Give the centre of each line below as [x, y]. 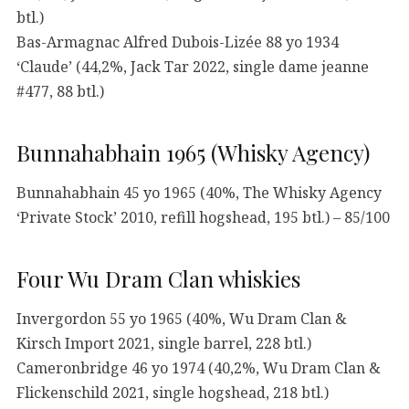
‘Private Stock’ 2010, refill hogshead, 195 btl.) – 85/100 [203, 217]
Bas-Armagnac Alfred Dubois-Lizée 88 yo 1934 [178, 42]
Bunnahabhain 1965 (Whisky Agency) [193, 152]
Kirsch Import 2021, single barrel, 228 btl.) [164, 343]
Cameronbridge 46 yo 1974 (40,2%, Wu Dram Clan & [199, 367]
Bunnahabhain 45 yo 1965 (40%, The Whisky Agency [199, 192]
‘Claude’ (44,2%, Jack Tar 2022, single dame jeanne [193, 66]
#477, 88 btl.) [60, 91]
